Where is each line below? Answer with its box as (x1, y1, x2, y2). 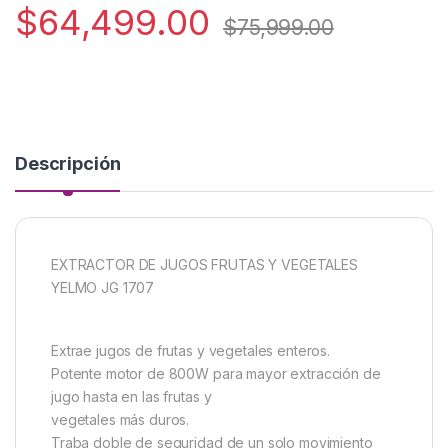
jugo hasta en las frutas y (51, 388, 212, 406)
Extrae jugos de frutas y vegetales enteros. (51, 342, 330, 360)
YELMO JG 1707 (51, 279, 155, 297)
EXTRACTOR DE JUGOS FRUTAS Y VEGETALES (51, 256, 358, 274)
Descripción (15, 153, 121, 175)
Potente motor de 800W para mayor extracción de (51, 365, 381, 383)
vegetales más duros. (51, 411, 190, 429)
